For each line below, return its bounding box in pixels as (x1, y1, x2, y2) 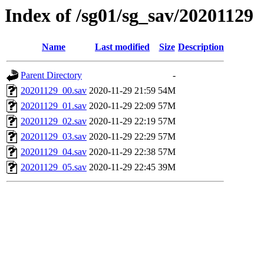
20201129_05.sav (21, 162, 87, 173)
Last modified (95, 42, 150, 52)
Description (178, 42, 224, 52)
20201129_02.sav (21, 116, 87, 127)
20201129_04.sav (21, 147, 87, 157)
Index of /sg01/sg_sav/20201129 (5, 5, 253, 26)
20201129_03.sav (21, 131, 87, 142)
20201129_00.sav (21, 85, 87, 96)
